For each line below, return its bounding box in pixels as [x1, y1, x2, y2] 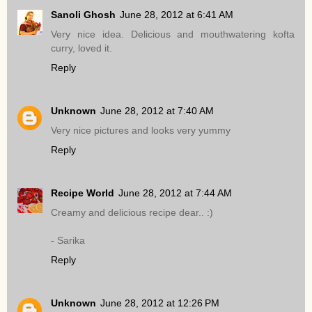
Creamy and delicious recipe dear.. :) [51, 207, 213, 219]
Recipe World [51, 187, 114, 199]
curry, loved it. [51, 42, 112, 54]
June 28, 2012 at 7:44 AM [118, 187, 232, 199]
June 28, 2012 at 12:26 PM [100, 297, 219, 309]
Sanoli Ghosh [51, 9, 116, 21]
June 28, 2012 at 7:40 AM [100, 105, 214, 117]
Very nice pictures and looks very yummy [51, 125, 231, 136]
